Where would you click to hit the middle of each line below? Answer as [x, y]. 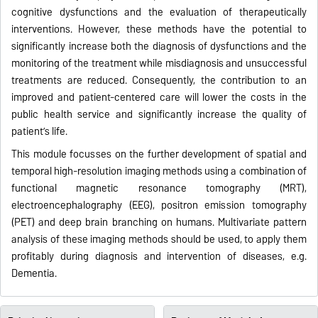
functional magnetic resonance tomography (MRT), [159, 188]
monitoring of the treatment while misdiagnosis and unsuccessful [159, 63]
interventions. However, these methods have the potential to [159, 29]
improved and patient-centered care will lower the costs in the [159, 97]
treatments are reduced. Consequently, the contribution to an [159, 80]
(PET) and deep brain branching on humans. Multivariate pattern [159, 222]
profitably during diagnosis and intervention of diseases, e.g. [159, 256]
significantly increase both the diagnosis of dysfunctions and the [159, 46]
